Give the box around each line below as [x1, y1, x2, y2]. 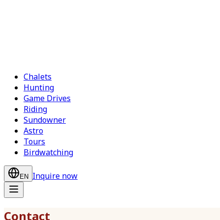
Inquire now [32, 170, 78, 181]
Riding [24, 104, 47, 114]
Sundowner [24, 114, 66, 125]
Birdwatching [24, 147, 73, 158]
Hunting [24, 82, 54, 93]
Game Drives [24, 93, 71, 104]
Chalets [24, 71, 52, 82]
